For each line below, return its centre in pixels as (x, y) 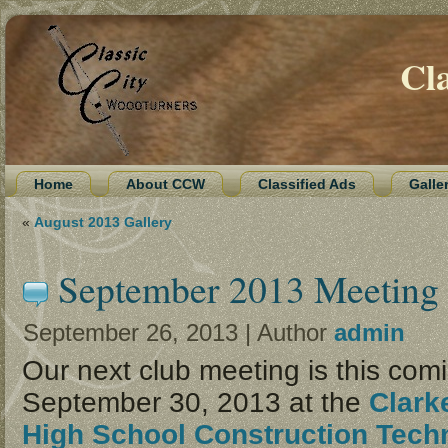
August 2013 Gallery (103, 222)
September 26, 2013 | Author (178, 333)
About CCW (165, 184)
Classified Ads (307, 184)
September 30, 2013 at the (195, 403)
